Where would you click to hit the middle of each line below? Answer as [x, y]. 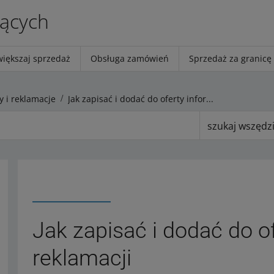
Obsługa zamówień [130, 58]
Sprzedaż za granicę [230, 58]
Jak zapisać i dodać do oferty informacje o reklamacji [210, 98]
